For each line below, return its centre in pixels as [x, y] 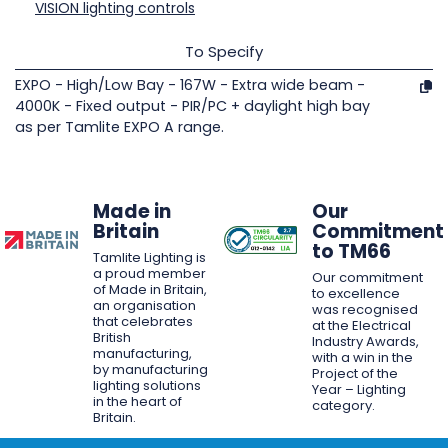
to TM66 [351, 251]
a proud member [149, 273]
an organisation [144, 305]
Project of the [354, 373]
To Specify [224, 51]
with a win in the [362, 357]
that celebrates [142, 321]
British [111, 337]
